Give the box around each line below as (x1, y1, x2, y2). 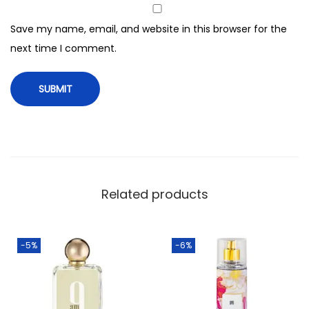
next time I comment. (10, 41, 117, 56)
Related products (101, 186, 208, 203)
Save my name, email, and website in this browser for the (10, 22, 287, 37)
